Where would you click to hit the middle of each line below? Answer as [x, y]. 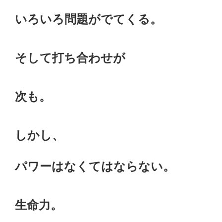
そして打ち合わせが [70, 58]
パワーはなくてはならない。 [95, 166]
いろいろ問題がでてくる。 [88, 19]
